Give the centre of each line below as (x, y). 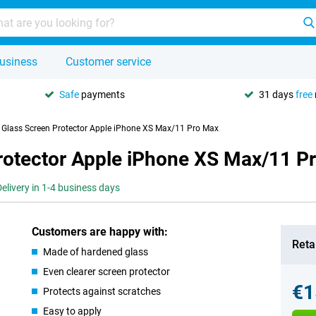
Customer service (108, 62)
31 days (277, 94)
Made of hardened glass (96, 252)
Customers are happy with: (100, 232)
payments (102, 94)
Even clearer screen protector (107, 272)
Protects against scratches (102, 291)
